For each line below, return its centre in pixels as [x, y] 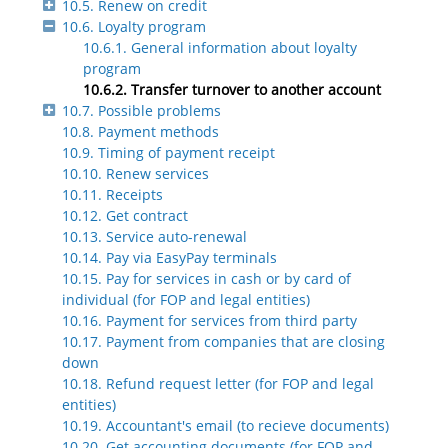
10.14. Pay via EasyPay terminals [169, 258]
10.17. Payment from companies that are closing [223, 342]
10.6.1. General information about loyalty [220, 48]
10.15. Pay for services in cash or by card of [206, 279]
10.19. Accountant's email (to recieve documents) [225, 426]
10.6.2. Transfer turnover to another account [232, 90]
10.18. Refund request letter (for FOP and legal [218, 384]
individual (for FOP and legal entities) [186, 300]
